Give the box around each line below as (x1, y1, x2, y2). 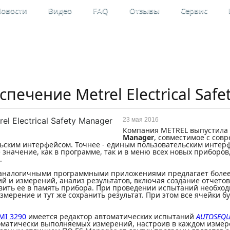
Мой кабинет (157, 37, 203, 47)
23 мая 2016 (123, 116, 159, 123)
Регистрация (157, 48, 202, 57)
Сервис (181, 5, 207, 15)
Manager (123, 132, 154, 142)
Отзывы (129, 5, 160, 15)
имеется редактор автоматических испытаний (26, 212, 196, 221)
